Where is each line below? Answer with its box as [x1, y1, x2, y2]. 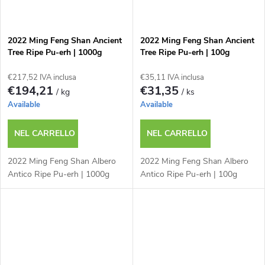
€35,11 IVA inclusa [140, 72, 204, 83]
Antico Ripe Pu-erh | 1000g [8, 168, 109, 180]
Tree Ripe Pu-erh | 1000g [8, 46, 102, 58]
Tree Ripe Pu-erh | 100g [140, 46, 230, 58]
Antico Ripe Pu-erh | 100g [140, 168, 237, 180]
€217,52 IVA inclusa [8, 72, 76, 83]
